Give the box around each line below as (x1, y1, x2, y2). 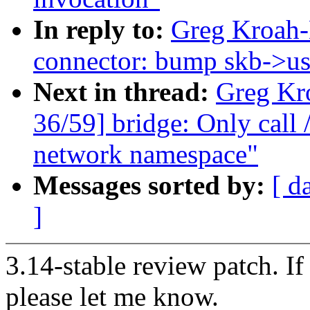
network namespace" (33, 139, 258, 170)
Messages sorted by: (33, 170, 272, 201)
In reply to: (33, 15, 171, 45)
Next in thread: (33, 77, 216, 107)
